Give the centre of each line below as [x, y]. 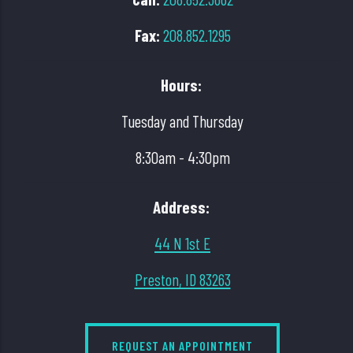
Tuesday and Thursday [182, 121]
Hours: [181, 84]
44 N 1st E [182, 243]
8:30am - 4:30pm [182, 157]
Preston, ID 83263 [182, 279]
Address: [181, 206]
